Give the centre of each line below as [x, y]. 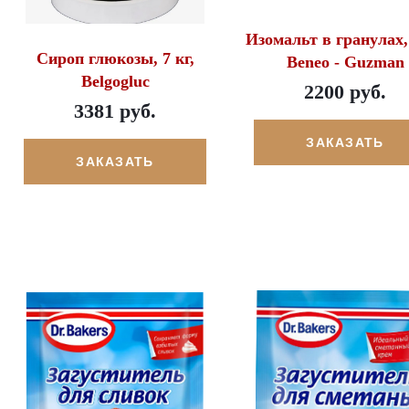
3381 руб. [115, 110]
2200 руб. [345, 92]
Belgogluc [115, 81]
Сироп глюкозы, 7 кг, [115, 58]
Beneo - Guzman [345, 63]
